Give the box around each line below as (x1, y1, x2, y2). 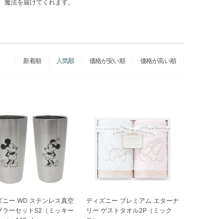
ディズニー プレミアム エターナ (86, 197, 179, 204)
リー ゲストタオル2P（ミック (86, 206, 172, 214)
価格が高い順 (140, 57, 176, 65)
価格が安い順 (89, 57, 125, 65)
